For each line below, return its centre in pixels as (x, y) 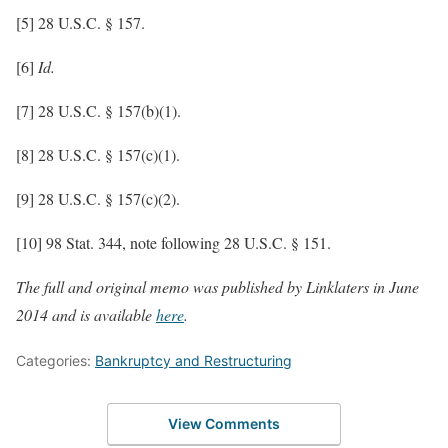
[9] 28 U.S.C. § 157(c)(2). (98, 198)
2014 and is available (86, 314)
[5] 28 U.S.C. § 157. (80, 22)
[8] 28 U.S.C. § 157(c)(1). (98, 154)
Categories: (55, 360)
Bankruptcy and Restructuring (193, 360)
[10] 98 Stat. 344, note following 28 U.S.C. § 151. (173, 242)
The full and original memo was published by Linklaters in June (217, 286)
